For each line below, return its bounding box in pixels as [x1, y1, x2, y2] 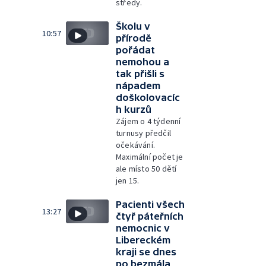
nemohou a [116, 56, 169, 67]
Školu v [116, 20, 150, 31]
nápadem [116, 80, 160, 91]
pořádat [116, 44, 155, 55]
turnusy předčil [116, 127, 171, 138]
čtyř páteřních [116, 210, 183, 221]
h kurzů [116, 103, 151, 115]
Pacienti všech [116, 198, 185, 210]
